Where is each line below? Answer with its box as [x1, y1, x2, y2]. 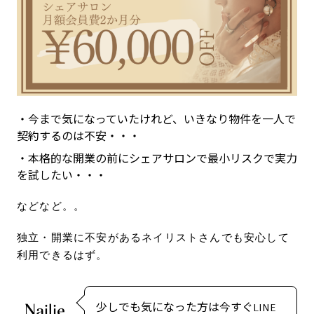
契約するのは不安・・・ [17, 129, 140, 144]
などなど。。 [17, 198, 86, 213]
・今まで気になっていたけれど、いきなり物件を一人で [17, 112, 296, 127]
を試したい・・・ [17, 168, 107, 183]
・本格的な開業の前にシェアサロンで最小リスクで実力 [17, 151, 297, 166]
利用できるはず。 [17, 247, 108, 262]
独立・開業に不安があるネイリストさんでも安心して [17, 230, 289, 245]
